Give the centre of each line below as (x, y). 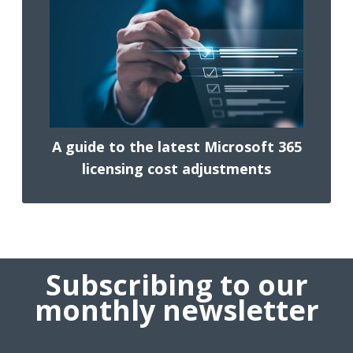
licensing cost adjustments (176, 169)
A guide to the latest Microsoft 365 (176, 147)
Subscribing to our (176, 285)
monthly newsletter (176, 310)
